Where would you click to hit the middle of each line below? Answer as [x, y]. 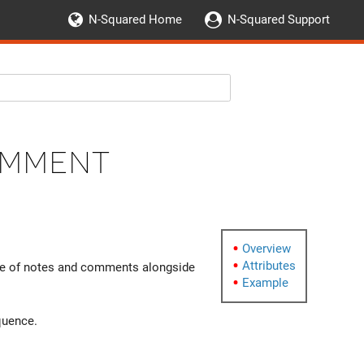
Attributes [269, 265]
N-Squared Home [135, 19]
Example [265, 282]
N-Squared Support [279, 19]
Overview [266, 248]
